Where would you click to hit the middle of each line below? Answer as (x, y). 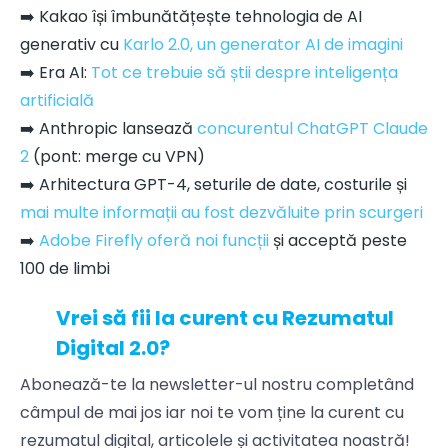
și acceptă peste (338, 240)
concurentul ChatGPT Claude (312, 128)
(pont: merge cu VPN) (117, 156)
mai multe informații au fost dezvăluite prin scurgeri (221, 212)
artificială (57, 100)
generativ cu (71, 44)
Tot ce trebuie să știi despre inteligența (244, 72)
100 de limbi (65, 268)
